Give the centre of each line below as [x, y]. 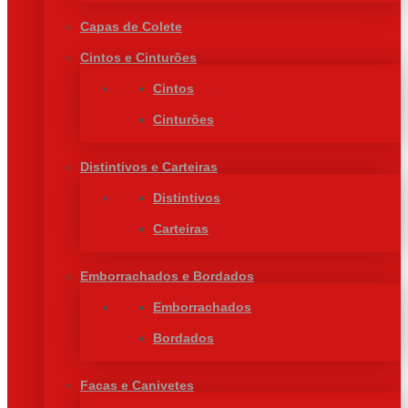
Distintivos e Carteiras [149, 167]
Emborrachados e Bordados [167, 276]
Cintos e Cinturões [138, 57]
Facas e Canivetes [137, 385]
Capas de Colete [131, 26]
